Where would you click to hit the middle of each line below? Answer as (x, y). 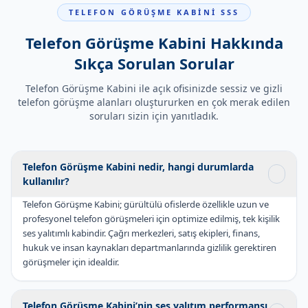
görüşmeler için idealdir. (71, 274)
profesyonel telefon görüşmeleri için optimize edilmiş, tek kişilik (151, 230)
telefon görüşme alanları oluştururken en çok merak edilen (154, 114)
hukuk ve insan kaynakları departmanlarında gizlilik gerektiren (150, 259)
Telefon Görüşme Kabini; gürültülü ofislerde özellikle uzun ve (146, 216)
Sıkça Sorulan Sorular (154, 75)
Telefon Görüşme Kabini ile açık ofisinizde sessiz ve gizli (154, 100)
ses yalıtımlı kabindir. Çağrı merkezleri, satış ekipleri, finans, (141, 245)
